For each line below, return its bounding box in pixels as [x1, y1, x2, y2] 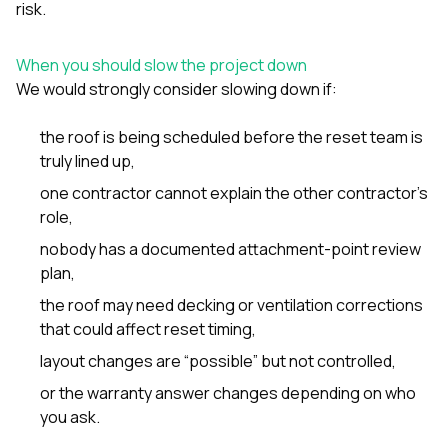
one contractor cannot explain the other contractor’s [40, 181, 428, 204]
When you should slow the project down [16, 53, 307, 76]
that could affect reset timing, [40, 317, 256, 340]
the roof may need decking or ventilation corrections [40, 293, 423, 316]
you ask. [40, 405, 100, 428]
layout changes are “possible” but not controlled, [40, 349, 396, 372]
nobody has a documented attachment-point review [40, 237, 421, 260]
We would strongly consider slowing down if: [16, 77, 337, 100]
